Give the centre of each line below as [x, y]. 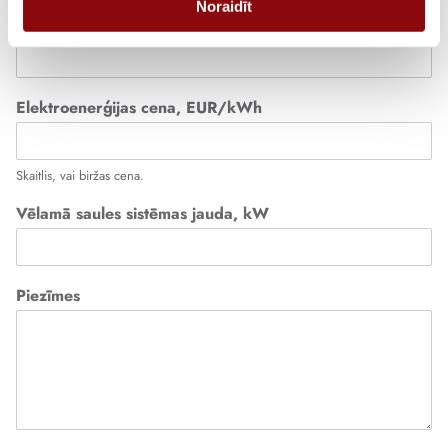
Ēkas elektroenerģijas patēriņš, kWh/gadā [176, 25]
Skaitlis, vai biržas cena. [80, 175]
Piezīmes [48, 295]
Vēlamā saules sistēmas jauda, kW [142, 213]
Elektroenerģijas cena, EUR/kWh [139, 107]
